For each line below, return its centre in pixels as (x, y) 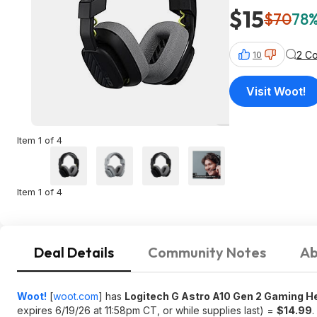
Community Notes (207, 252)
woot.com (76, 296)
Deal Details (74, 252)
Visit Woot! (276, 91)
